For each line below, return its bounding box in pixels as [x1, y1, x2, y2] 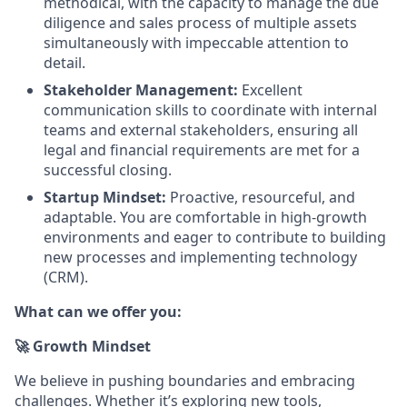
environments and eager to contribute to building [44, 227, 386, 247]
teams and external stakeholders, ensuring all [44, 120, 358, 140]
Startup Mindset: [44, 187, 170, 207]
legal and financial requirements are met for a [44, 140, 360, 160]
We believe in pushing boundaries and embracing [15, 371, 355, 391]
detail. [44, 53, 85, 73]
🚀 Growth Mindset [15, 336, 151, 356]
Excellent [242, 80, 303, 100]
